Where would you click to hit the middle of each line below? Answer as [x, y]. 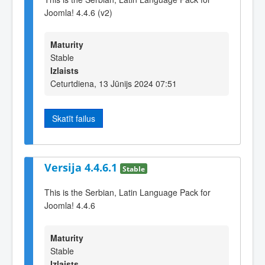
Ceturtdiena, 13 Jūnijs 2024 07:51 [114, 84]
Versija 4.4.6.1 [82, 167]
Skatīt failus [74, 119]
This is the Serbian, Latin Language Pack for [127, 193]
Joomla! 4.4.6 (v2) [78, 13]
